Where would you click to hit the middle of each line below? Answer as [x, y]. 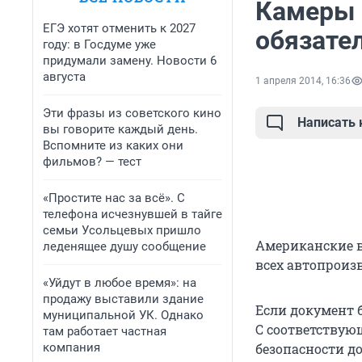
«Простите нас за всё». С [114, 198]
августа [64, 77]
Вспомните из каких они [113, 145]
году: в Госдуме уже [99, 44]
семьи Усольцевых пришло [122, 230]
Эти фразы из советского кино [132, 113]
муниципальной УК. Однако [123, 315]
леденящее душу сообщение [124, 246]
